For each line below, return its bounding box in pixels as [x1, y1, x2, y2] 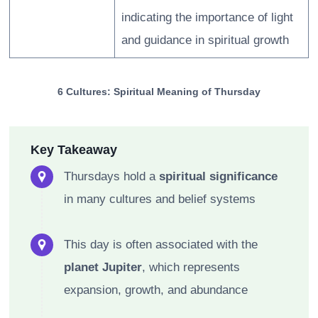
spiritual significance [159, 169, 278, 183]
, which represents [142, 260, 240, 274]
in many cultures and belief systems [64, 192, 256, 206]
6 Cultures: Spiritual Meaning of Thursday [57, 87, 261, 98]
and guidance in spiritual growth [121, 33, 289, 48]
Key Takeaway [31, 143, 117, 158]
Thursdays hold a [64, 169, 159, 183]
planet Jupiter [64, 260, 142, 274]
